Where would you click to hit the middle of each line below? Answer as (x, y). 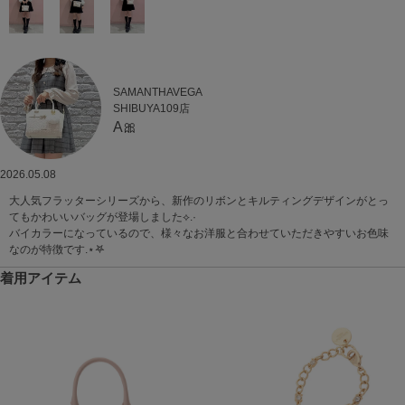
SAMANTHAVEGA (158, 93)
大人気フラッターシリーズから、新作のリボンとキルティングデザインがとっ (199, 200)
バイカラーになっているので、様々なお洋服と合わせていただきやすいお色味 (199, 233)
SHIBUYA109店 (152, 109)
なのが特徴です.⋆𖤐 (57, 249)
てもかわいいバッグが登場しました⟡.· (103, 217)
